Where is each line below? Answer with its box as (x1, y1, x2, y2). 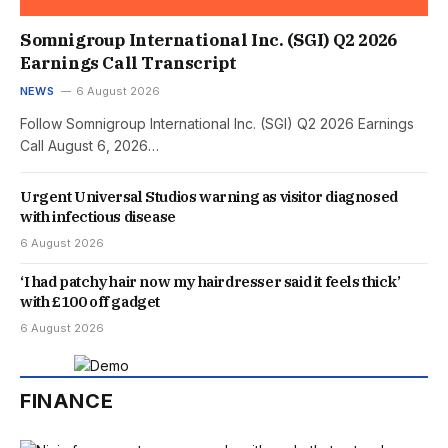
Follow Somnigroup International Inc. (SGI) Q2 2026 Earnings (20, 115, 414, 133)
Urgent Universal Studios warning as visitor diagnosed (20, 187, 398, 207)
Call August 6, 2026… (20, 137, 159, 155)
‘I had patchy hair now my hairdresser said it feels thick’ (20, 272, 401, 292)
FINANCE (20, 389, 114, 414)
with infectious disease (20, 207, 176, 227)
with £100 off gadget (20, 292, 160, 312)
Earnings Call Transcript (20, 52, 237, 75)
